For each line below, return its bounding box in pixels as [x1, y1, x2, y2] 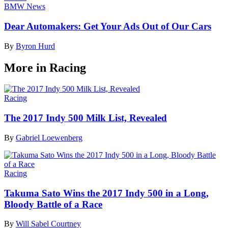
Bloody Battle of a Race [4, 198, 102, 210]
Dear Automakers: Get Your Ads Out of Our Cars [4, 20, 211, 32]
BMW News [4, 2, 45, 11]
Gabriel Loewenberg [16, 133, 82, 142]
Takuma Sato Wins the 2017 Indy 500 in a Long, [4, 187, 209, 198]
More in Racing [4, 61, 86, 74]
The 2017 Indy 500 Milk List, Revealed [4, 112, 167, 124]
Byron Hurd [16, 41, 55, 50]
